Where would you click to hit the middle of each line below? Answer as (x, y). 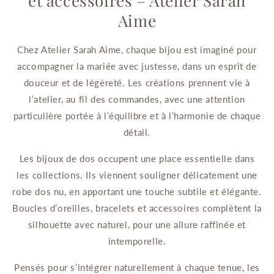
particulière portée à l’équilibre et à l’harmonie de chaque (137, 116)
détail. (137, 132)
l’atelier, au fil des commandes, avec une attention (137, 99)
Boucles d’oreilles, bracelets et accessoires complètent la (137, 208)
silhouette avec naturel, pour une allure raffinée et (137, 225)
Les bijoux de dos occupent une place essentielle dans (137, 159)
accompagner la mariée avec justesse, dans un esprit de (137, 66)
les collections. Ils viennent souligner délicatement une (137, 175)
